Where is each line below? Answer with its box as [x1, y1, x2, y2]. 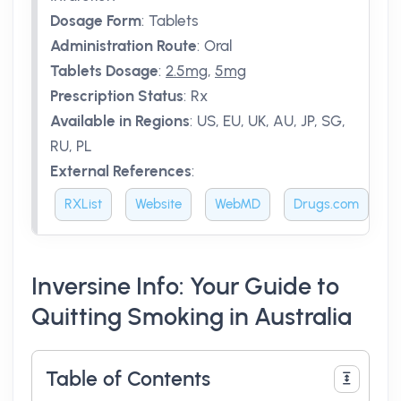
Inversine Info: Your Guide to [31, 272, 339, 301]
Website [135, 196, 182, 212]
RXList [64, 196, 102, 212]
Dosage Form [50, 12, 141, 30]
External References [50, 162, 192, 180]
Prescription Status [50, 87, 183, 105]
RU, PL [50, 137, 92, 155]
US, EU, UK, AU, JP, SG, [197, 112, 346, 130]
